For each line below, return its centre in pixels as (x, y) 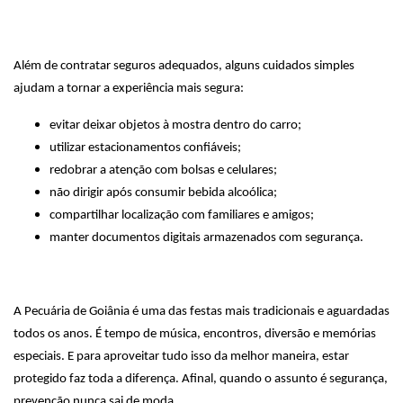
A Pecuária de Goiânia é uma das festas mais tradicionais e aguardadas (201, 312)
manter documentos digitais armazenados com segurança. (206, 238)
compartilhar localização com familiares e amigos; (182, 215)
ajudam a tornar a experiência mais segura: (129, 89)
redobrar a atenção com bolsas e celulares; (163, 170)
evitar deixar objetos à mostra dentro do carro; (175, 125)
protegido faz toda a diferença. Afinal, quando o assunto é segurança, (201, 379)
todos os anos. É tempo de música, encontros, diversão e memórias (195, 334)
